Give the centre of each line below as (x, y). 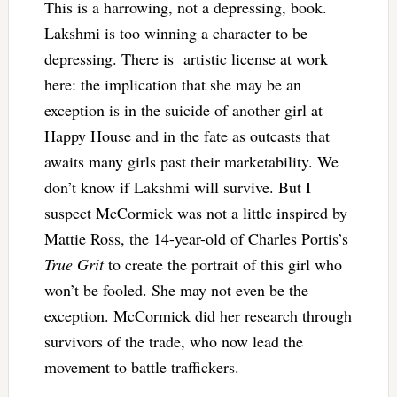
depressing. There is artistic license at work (186, 58)
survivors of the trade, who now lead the (173, 341)
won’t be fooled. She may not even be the (176, 289)
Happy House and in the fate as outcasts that (187, 135)
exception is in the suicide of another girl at (183, 109)
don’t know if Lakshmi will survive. (161, 187)
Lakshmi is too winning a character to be (175, 32)
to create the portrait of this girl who (222, 264)
